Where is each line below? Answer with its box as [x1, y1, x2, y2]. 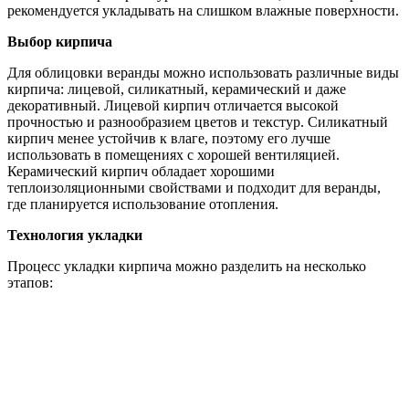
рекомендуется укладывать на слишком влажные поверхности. [7, 3, 399, 19]
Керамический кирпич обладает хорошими [7, 163, 275, 180]
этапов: [7, 275, 53, 291]
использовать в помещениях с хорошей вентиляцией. [7, 147, 340, 163]
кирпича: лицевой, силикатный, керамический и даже [7, 81, 346, 98]
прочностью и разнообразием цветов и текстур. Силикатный [7, 114, 388, 131]
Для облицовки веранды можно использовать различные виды [7, 65, 399, 81]
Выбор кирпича [7, 34, 112, 50]
